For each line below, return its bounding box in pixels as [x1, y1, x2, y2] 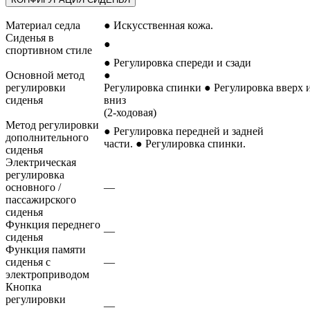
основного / [6, 181, 61, 194]
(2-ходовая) [104, 107, 156, 119]
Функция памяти [6, 244, 86, 256]
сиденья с [6, 256, 51, 268]
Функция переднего [6, 219, 100, 231]
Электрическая [6, 156, 76, 169]
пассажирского [6, 194, 76, 206]
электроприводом [6, 268, 89, 281]
